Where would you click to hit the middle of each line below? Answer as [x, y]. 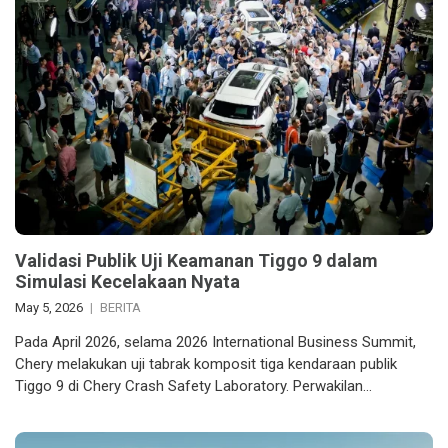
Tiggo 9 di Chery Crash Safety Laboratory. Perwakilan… [193, 385]
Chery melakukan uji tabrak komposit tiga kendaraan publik [206, 363]
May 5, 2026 [49, 307]
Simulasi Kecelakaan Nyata [127, 281]
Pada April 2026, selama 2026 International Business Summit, [215, 341]
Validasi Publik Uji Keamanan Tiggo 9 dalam [196, 260]
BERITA [120, 307]
